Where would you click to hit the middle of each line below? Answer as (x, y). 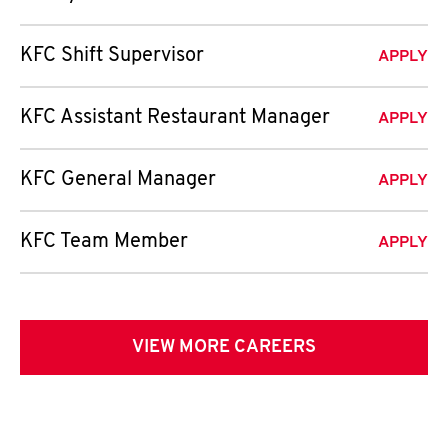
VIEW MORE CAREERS (224, 347)
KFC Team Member (104, 242)
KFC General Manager (118, 180)
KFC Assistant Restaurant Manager (175, 118)
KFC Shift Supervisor (112, 56)
